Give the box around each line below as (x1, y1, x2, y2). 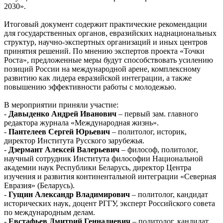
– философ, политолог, (119, 145, 198, 154)
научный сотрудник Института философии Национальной (4, 154, 203, 163)
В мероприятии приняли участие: (4, 101, 118, 110)
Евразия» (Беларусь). (4, 181, 75, 190)
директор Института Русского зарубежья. (4, 136, 144, 145)
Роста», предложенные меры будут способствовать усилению (4, 56, 213, 65)
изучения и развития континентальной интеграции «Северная (4, 172, 216, 181)
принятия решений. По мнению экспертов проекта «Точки (4, 47, 205, 56)
